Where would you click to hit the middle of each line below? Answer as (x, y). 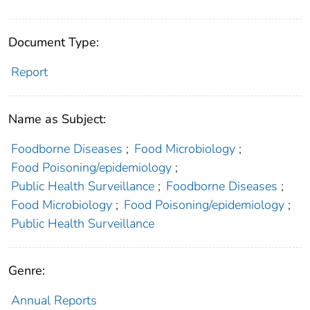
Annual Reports (54, 300)
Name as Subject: (57, 119)
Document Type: (54, 42)
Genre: (27, 270)
